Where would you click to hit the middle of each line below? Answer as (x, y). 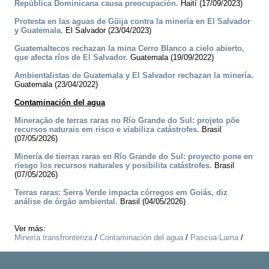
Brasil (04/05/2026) (152, 202)
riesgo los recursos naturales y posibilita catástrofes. (113, 166)
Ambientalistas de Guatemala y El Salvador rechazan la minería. (134, 76)
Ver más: (30, 229)
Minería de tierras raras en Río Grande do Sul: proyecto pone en (134, 157)
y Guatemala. (39, 31)
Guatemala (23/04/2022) (56, 85)
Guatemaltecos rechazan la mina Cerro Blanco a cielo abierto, (129, 49)
